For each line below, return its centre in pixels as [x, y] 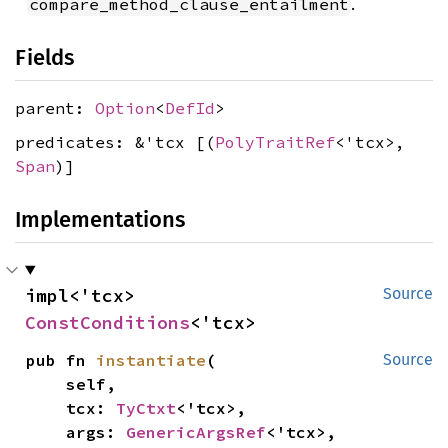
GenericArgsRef [196, 431]
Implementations [100, 219]
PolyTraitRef [275, 141]
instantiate [151, 359]
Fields [44, 57]
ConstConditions [107, 322]
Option [125, 108]
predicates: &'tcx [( [115, 141]
